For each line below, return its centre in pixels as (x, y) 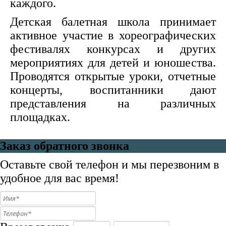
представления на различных (113, 103)
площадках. (40, 117)
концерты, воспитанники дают (113, 90)
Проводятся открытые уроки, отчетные (113, 76)
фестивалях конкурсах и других (113, 49)
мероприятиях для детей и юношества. (113, 63)
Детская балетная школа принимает (113, 22)
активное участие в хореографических (113, 35)
